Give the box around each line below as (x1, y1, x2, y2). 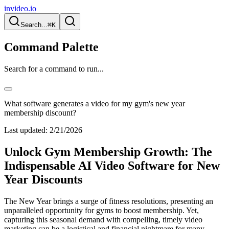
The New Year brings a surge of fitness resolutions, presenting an (4, 196, 213, 205)
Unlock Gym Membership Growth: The (4, 145, 212, 158)
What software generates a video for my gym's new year (4, 99, 185, 108)
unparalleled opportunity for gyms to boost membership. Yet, (4, 205, 199, 215)
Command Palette (4, 40, 99, 54)
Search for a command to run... (4, 64, 104, 73)
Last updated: (4, 125, 48, 134)
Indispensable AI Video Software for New (4, 158, 220, 172)
